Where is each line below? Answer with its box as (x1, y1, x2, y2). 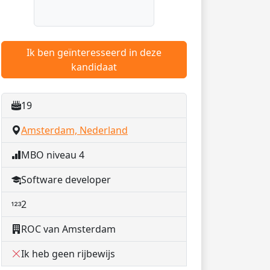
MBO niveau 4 (21, 148, 84, 162)
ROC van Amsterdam (21, 222, 116, 236)
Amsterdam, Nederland (21, 124, 128, 137)
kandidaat (71, 60, 117, 74)
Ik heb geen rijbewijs (21, 247, 115, 260)
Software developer (21, 173, 111, 186)
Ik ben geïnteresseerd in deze (27, 46, 162, 59)
